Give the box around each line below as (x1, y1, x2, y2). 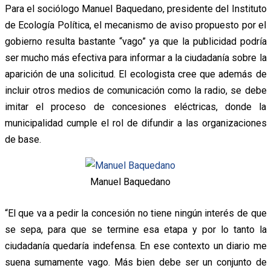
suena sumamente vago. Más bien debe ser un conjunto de (4, 256, 267, 269)
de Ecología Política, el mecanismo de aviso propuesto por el (4, 19, 267, 31)
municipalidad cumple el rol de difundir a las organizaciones (4, 117, 267, 129)
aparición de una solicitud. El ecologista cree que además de (4, 68, 267, 80)
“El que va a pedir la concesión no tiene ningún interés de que (4, 207, 267, 220)
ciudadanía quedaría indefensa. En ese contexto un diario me (4, 240, 267, 252)
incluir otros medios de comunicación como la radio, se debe (4, 84, 267, 96)
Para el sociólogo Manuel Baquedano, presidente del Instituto (4, 2, 267, 15)
